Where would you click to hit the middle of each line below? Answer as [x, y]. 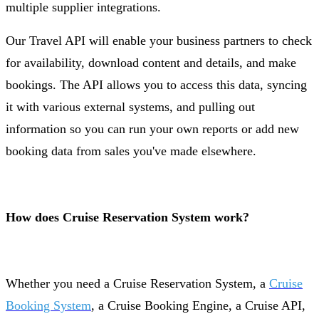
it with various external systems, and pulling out [130, 106]
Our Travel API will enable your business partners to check [159, 40]
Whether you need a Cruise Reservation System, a [137, 283]
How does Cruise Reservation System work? [127, 217]
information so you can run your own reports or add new [152, 129]
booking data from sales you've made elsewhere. [131, 151]
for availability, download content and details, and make [151, 62]
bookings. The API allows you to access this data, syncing [156, 84]
